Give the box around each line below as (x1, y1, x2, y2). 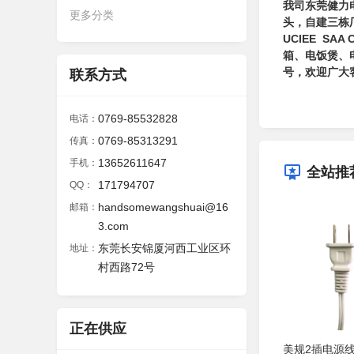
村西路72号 (98, 261, 155, 273)
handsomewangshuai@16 (98, 201, 228, 213)
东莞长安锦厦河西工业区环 (98, 242, 231, 254)
